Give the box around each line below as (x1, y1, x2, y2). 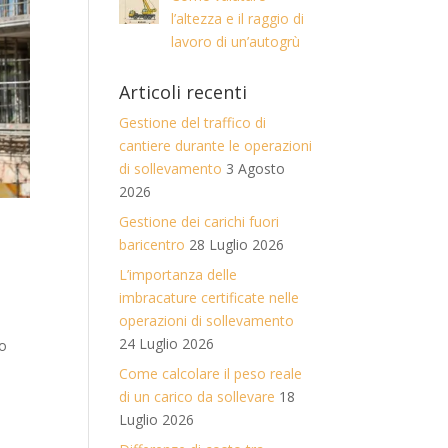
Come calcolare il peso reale (119, 364, 303, 383)
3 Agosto (226, 159, 286, 178)
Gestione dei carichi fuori (119, 212, 280, 231)
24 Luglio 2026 (119, 334, 215, 353)
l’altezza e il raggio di (170, 9, 304, 28)
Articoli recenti (119, 80, 248, 104)
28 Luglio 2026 (189, 235, 285, 254)
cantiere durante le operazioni (119, 136, 313, 155)
